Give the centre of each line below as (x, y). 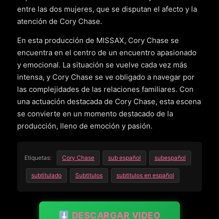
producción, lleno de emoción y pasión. (85, 126)
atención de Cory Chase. (60, 22)
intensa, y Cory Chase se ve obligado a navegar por (106, 77)
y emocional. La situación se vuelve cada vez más (102, 65)
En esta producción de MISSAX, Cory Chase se (98, 41)
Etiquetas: (38, 158)
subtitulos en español (145, 175)
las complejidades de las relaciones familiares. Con (105, 89)
